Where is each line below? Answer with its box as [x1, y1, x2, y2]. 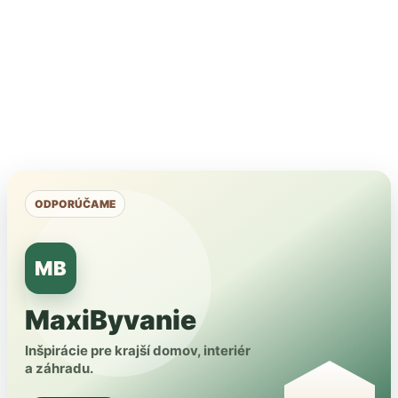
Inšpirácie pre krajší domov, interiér [25, 341, 251, 359]
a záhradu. [25, 359, 93, 377]
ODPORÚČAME [35, 196, 115, 211]
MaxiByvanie [25, 303, 196, 336]
